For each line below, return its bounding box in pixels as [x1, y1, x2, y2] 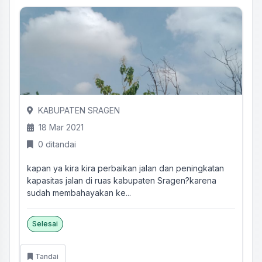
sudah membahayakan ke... [27, 188, 131, 198]
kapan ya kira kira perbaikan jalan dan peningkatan [27, 163, 224, 173]
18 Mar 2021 [39, 122, 84, 132]
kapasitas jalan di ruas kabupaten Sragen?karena [27, 175, 216, 185]
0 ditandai [38, 139, 76, 149]
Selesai [32, 219, 58, 228]
